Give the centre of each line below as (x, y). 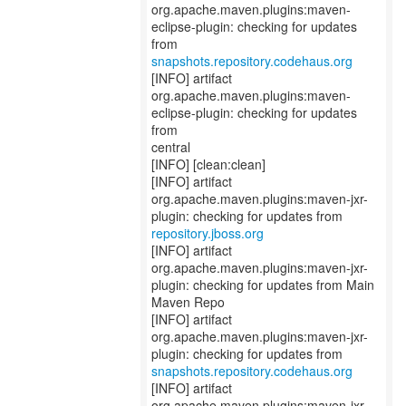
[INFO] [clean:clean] (208, 164)
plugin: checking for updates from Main (263, 285)
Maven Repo (188, 302)
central (171, 147)
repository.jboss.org (208, 233)
